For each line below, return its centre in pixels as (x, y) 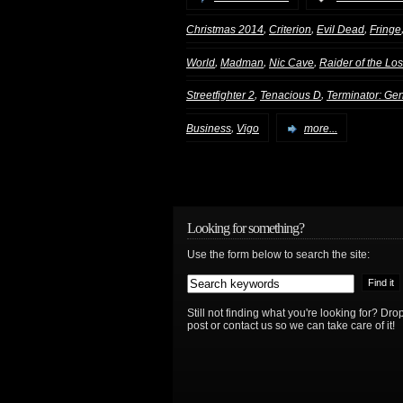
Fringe (385, 29)
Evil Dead (340, 29)
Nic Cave (291, 63)
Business (209, 129)
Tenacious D (291, 96)
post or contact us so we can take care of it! (291, 326)
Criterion (290, 29)
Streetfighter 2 (220, 96)
